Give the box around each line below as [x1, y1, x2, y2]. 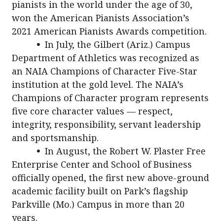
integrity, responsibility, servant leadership [12, 118, 201, 130]
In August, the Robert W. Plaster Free [42, 145, 206, 157]
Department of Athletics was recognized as [12, 52, 199, 64]
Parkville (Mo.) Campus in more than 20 [12, 198, 184, 210]
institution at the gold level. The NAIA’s [12, 78, 184, 90]
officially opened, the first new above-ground [12, 172, 209, 184]
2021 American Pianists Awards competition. [12, 25, 207, 37]
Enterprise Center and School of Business [12, 158, 192, 170]
